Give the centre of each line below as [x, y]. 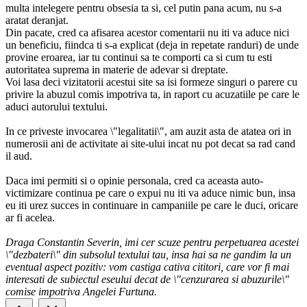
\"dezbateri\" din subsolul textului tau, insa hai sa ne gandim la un [148, 255]
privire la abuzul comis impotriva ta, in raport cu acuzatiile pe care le [152, 95]
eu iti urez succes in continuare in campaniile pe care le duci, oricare [152, 206]
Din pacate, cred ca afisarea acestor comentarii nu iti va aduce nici [147, 33]
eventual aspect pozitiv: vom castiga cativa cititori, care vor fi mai [147, 267]
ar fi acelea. [30, 218]
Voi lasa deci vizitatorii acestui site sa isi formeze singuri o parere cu [151, 82]
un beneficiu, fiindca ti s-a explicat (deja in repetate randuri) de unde [152, 45]
